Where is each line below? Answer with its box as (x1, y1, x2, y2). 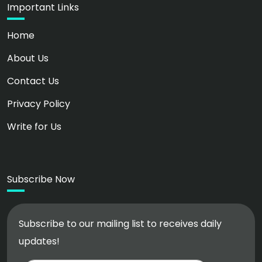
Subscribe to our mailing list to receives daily (19, 217, 222, 231)
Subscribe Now (7, 173, 75, 187)
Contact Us (7, 74, 59, 88)
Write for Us (7, 120, 61, 134)
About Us (7, 51, 49, 65)
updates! (19, 235, 60, 249)
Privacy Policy (7, 97, 70, 111)
